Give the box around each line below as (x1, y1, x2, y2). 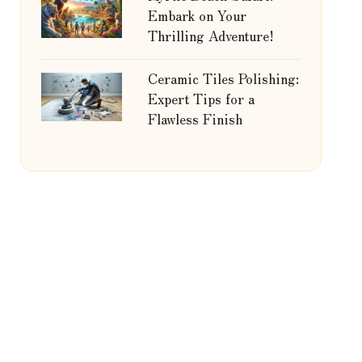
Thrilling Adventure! (147, 25, 274, 45)
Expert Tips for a (147, 88, 255, 108)
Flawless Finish (147, 108, 242, 128)
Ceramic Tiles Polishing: (147, 68, 299, 88)
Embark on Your (147, 5, 246, 25)
